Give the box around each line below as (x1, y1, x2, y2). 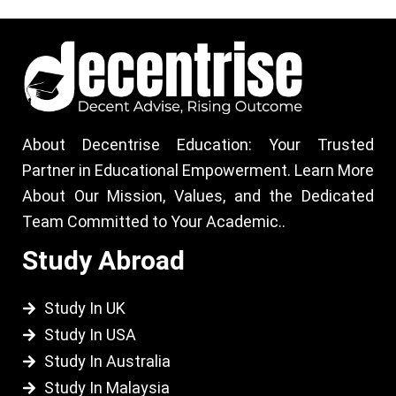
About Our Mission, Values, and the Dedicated (22, 187, 374, 206)
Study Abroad (22, 245, 185, 277)
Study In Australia (44, 352, 171, 371)
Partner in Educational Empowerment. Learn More (22, 161, 374, 180)
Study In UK (44, 299, 126, 318)
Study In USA (44, 325, 136, 345)
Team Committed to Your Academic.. (22, 212, 286, 232)
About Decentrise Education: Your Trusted (22, 135, 374, 155)
